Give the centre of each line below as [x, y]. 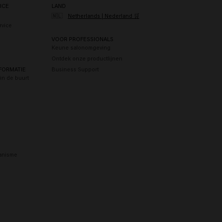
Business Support [75, 69]
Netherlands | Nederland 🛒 [103, 15]
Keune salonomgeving [81, 47]
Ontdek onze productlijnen [87, 58]
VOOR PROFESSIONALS [82, 39]
